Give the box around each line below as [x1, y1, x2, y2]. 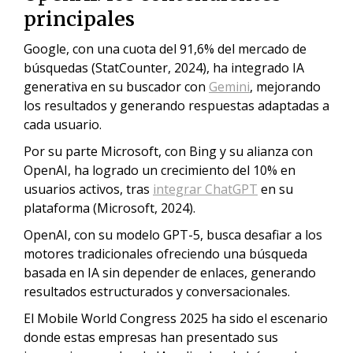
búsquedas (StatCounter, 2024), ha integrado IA [24, 59, 304, 76]
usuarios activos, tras [24, 180, 153, 198]
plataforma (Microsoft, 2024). [24, 199, 195, 217]
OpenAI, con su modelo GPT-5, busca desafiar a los [24, 226, 322, 243]
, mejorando [250, 78, 321, 95]
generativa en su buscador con [24, 78, 209, 95]
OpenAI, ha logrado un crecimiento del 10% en [24, 162, 295, 179]
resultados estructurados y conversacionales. [24, 283, 290, 300]
